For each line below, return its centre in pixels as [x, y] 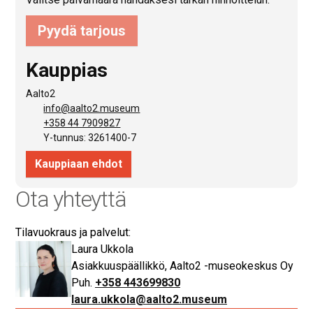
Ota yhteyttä [71, 199]
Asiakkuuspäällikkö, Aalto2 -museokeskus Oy [182, 265]
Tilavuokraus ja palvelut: [73, 232]
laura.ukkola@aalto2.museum [149, 299]
